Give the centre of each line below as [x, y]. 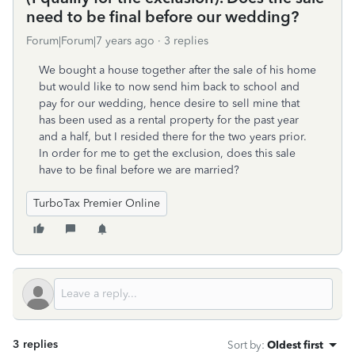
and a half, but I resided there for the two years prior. [173, 137]
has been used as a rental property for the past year [169, 120]
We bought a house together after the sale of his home [177, 70]
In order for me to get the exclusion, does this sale [167, 153]
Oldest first [295, 345]
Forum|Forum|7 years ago [90, 41]
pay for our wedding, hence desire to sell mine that [169, 103]
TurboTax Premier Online [97, 203]
